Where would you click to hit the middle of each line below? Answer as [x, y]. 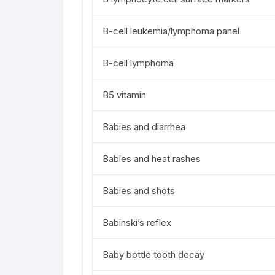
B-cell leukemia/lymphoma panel [171, 31]
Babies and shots [139, 191]
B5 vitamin [124, 95]
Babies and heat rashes [152, 159]
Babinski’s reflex [137, 223]
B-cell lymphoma [138, 63]
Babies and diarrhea [144, 127]
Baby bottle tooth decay [153, 254]
